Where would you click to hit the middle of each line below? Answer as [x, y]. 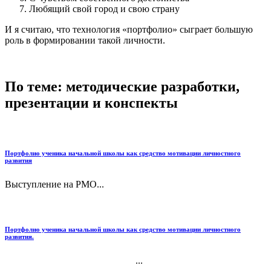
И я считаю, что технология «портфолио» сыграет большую [129, 30]
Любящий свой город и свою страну [104, 9]
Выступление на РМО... [54, 184]
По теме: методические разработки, [122, 87]
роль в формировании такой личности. [85, 41]
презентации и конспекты [91, 103]
